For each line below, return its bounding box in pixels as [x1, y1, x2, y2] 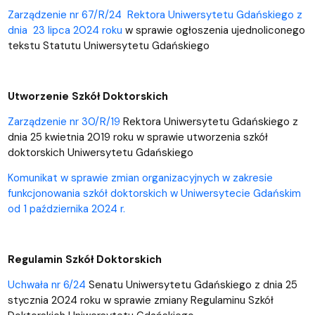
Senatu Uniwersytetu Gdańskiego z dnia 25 [85, 277, 297, 292]
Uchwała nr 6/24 [7, 277, 86, 292]
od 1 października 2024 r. [7, 201, 125, 216]
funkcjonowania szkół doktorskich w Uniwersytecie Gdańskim [7, 186, 301, 200]
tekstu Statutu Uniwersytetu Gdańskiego [7, 38, 210, 53]
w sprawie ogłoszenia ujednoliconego [122, 22, 305, 37]
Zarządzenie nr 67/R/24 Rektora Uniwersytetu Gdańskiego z [7, 7, 302, 22]
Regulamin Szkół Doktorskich [7, 252, 162, 266]
